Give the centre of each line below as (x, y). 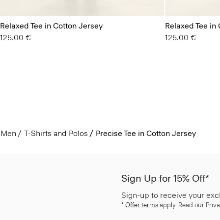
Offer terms (142, 205)
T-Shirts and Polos (56, 133)
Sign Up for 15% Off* (165, 178)
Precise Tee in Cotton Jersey (146, 133)
